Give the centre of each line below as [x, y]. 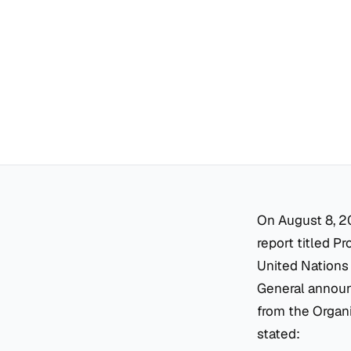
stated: [279, 334]
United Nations [303, 266]
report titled [295, 243]
